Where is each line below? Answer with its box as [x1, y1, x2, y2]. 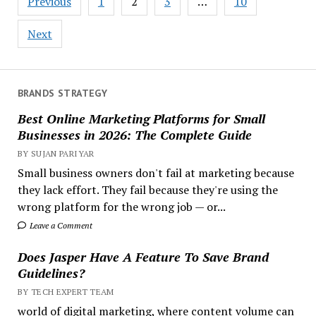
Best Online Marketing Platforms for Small [17, 109, 265, 127]
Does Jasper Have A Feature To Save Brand [17, 248, 269, 265]
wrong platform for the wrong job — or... [17, 198, 226, 214]
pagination [16, 2, 92, 23]
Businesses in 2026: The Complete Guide [17, 126, 252, 143]
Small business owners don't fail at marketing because [17, 164, 294, 181]
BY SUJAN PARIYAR [17, 147, 95, 159]
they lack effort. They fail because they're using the [17, 181, 278, 197]
